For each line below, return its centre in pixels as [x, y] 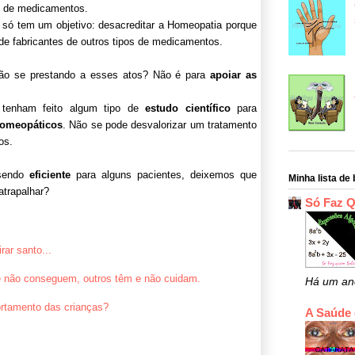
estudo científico [188, 108]
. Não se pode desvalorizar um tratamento [160, 124]
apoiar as [233, 74]
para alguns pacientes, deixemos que [164, 174]
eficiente [50, 174]
